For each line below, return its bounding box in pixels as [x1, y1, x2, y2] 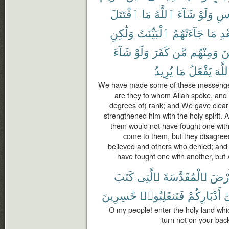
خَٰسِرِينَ [102, 187, 137, 203]
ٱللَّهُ [154, 6, 174, 21]
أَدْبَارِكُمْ [188, 187, 221, 203]
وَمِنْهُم [190, 43, 218, 59]
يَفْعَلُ [189, 62, 212, 78]
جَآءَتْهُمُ [172, 25, 204, 40]
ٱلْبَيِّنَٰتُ [137, 25, 169, 40]
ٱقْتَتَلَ [110, 6, 139, 21]
